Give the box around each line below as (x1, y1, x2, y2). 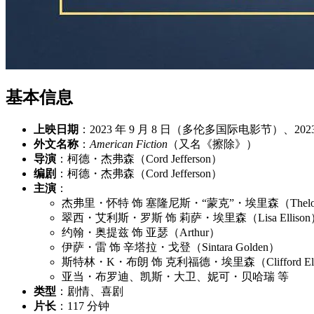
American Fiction (90, 137, 168, 150)
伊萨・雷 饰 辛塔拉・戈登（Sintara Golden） (62, 240, 280, 253)
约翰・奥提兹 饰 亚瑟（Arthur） (62, 226, 220, 238)
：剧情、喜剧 (56, 285, 123, 297)
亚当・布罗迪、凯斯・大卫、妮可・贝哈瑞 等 (62, 270, 289, 282)
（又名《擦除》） (168, 137, 257, 150)
